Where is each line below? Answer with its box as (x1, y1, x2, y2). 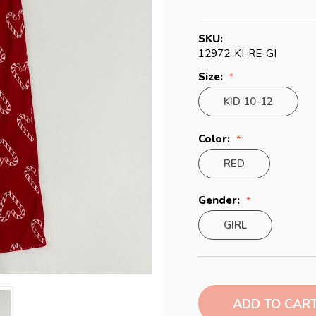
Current (197, 273, 239, 288)
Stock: (197, 286, 232, 300)
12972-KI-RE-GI (197, 47, 276, 61)
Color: (197, 131, 233, 146)
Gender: (197, 193, 243, 208)
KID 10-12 (224, 95, 273, 109)
